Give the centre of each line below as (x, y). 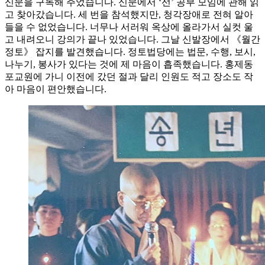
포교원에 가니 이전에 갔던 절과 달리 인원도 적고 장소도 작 (129, 76)
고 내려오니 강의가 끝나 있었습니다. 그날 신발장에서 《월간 (132, 39)
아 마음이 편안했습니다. (56, 89)
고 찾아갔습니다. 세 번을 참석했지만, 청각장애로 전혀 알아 (129, 14)
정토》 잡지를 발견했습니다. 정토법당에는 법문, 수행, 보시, (130, 51)
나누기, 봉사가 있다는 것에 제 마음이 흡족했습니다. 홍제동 (129, 64)
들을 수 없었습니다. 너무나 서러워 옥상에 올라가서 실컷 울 (129, 27)
